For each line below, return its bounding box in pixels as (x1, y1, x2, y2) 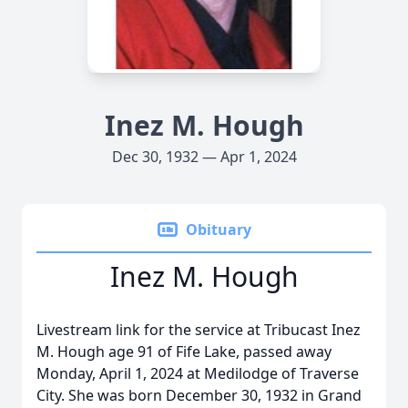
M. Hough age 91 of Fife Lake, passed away (36, 342, 331, 362)
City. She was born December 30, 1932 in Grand (36, 385, 362, 405)
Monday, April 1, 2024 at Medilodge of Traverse (36, 363, 359, 383)
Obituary (186, 219, 251, 240)
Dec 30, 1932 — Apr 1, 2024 (111, 147, 297, 167)
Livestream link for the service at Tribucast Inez (36, 320, 361, 340)
